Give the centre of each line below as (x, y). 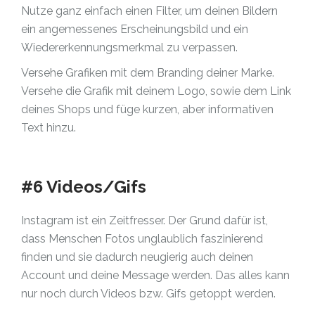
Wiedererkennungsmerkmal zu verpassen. (129, 47)
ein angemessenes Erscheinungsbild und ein (135, 29)
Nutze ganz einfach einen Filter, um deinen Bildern (149, 11)
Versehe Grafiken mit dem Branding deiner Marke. (148, 73)
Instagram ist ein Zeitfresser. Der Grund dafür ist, (144, 220)
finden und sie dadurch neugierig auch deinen (137, 257)
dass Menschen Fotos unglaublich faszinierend (142, 239)
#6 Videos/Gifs (84, 187)
